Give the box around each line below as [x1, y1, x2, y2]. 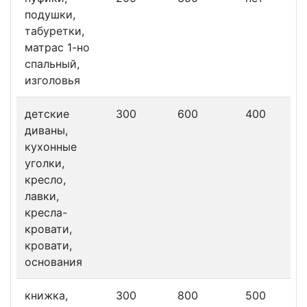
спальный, [25, 57, 79, 71]
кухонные [25, 140, 77, 154]
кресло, [25, 173, 66, 187]
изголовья [25, 73, 80, 88]
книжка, [25, 288, 68, 303]
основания [25, 255, 82, 269]
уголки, [25, 156, 64, 171]
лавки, [25, 189, 59, 204]
